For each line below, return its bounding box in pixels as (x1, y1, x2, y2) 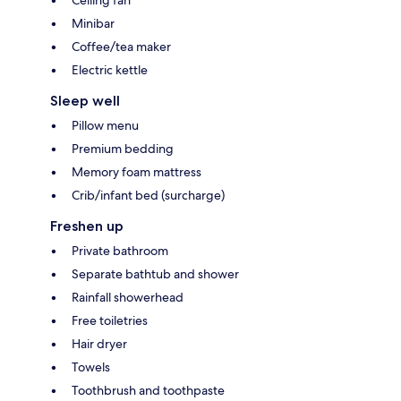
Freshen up (50, 218, 124, 235)
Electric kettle (72, 62, 148, 79)
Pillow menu (72, 117, 139, 134)
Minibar (72, 15, 115, 32)
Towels (72, 359, 110, 376)
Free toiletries (72, 312, 148, 329)
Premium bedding (72, 141, 174, 158)
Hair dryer (72, 336, 127, 353)
